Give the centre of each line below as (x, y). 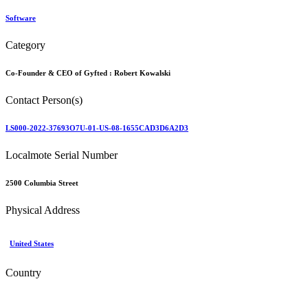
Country (23, 272)
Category (25, 45)
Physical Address (43, 210)
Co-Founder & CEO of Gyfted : (60, 73)
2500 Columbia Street (42, 183)
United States (32, 243)
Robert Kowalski (142, 73)
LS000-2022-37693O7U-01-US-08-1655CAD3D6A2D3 (97, 128)
